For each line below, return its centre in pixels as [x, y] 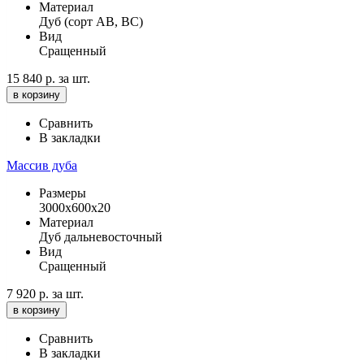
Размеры [63, 193]
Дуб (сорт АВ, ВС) [91, 21]
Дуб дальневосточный [101, 236]
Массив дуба [42, 165]
